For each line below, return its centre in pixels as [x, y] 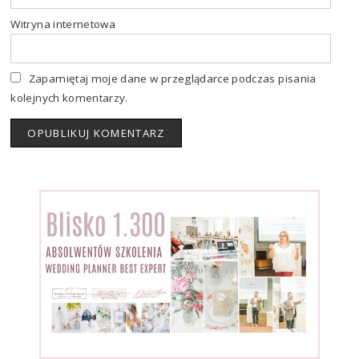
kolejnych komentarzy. [69, 98]
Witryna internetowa [63, 24]
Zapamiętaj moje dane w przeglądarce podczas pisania [172, 79]
